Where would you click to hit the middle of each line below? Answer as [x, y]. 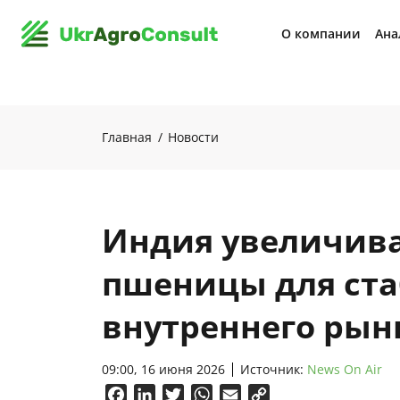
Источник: [274, 369]
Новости [193, 137]
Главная [127, 137]
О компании [321, 33]
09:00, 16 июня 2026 [163, 369]
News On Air [345, 369]
